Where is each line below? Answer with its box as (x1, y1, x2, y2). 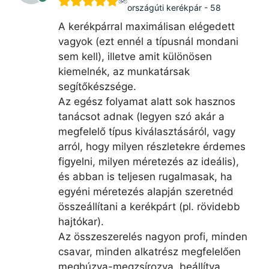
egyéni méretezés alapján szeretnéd (58, 185, 234, 198)
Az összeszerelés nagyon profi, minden (58, 230, 247, 243)
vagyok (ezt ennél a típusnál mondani (58, 35, 238, 47)
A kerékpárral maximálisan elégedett (58, 20, 235, 32)
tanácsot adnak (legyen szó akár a (58, 110, 225, 122)
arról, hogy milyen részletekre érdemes (58, 140, 246, 153)
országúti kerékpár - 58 (127, 2, 221, 13)
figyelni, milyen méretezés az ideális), (58, 155, 239, 168)
